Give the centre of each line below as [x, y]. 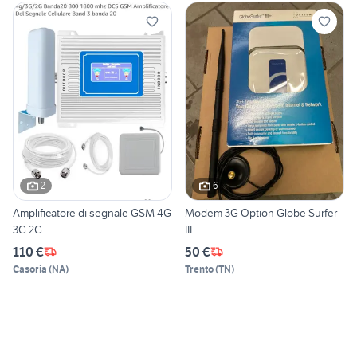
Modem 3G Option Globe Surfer [261, 212]
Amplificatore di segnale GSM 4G [92, 212]
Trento [199, 269]
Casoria [30, 269]
